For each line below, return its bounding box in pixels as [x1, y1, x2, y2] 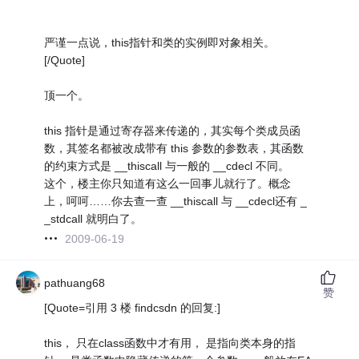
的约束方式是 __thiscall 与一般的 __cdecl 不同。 [44, 159, 290, 172]
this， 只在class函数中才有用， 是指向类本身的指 [44, 336, 296, 349]
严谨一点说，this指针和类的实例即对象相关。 [44, 35, 276, 49]
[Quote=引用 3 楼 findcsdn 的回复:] [44, 301, 221, 314]
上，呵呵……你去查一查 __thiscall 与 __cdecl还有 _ [44, 194, 308, 208]
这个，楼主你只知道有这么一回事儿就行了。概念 [44, 176, 292, 190]
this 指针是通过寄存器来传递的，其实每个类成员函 [44, 123, 301, 137]
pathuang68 [44, 276, 106, 289]
